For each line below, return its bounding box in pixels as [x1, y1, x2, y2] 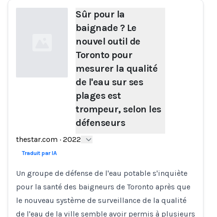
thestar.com [16, 135, 58, 144]
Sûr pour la [76, 9, 125, 20]
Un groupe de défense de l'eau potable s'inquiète [16, 169, 187, 178]
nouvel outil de [76, 36, 140, 47]
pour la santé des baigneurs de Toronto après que [16, 182, 190, 191]
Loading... [15, 94, 48, 103]
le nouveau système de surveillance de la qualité [16, 196, 186, 205]
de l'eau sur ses [76, 77, 143, 88]
